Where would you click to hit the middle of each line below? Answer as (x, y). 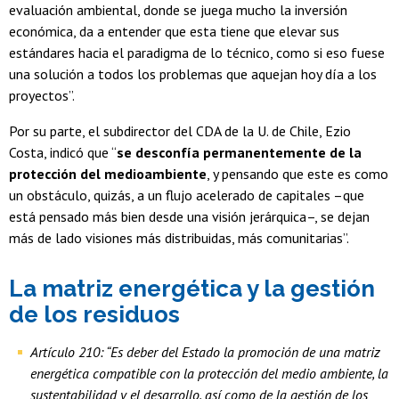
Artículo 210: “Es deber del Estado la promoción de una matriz (205, 352)
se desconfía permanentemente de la (239, 153)
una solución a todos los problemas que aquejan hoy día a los (193, 74)
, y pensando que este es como (297, 174)
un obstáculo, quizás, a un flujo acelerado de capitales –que (187, 195)
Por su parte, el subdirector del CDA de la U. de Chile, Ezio (180, 131)
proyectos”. (42, 96)
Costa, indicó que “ (63, 153)
